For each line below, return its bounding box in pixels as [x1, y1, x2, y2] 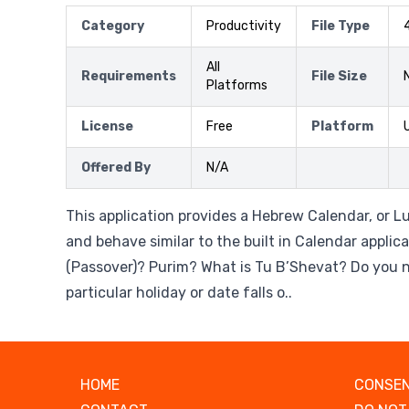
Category [81, 17, 144, 34]
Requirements [81, 68, 176, 84]
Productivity [206, 17, 281, 34]
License [81, 118, 133, 134]
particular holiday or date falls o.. [66, 283, 292, 301]
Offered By [81, 159, 151, 175]
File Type [311, 17, 370, 34]
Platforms [206, 77, 267, 93]
